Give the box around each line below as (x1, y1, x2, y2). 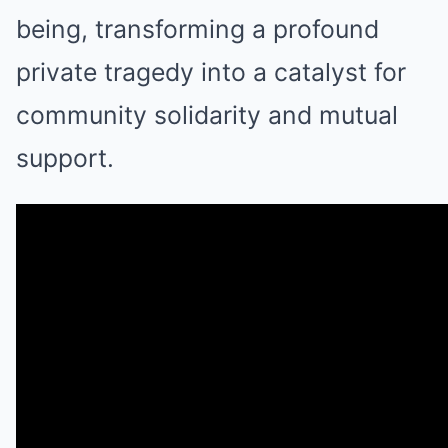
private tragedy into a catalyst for (16, 57, 406, 87)
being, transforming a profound (16, 14, 379, 44)
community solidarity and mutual (16, 100, 398, 130)
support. (16, 143, 114, 173)
